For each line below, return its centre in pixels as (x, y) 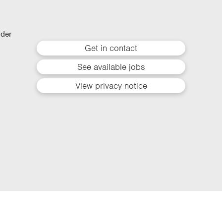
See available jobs (111, 67)
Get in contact (111, 48)
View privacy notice (111, 86)
